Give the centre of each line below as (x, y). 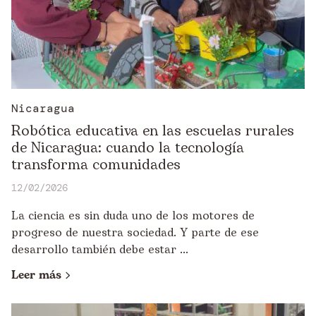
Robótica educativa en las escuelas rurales (153, 131)
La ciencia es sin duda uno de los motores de (133, 216)
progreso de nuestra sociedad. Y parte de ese (135, 233)
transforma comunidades (96, 165)
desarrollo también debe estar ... (100, 250)
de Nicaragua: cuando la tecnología (128, 148)
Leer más (36, 275)
